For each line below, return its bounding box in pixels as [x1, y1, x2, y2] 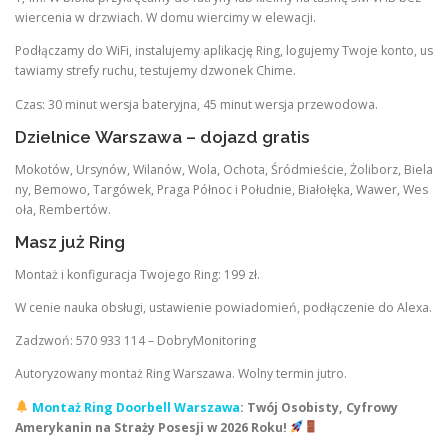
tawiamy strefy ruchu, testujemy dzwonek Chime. [15, 62, 296, 80]
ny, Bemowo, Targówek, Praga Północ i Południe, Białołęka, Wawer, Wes [15, 180, 428, 198]
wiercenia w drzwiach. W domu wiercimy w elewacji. [15, 9, 316, 27]
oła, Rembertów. [15, 200, 111, 218]
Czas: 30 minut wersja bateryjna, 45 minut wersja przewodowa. [15, 95, 378, 113]
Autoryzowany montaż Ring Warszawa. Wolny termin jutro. [15, 365, 347, 383]
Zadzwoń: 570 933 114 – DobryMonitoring [15, 332, 256, 350]
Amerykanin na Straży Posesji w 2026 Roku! [15, 418, 287, 436]
